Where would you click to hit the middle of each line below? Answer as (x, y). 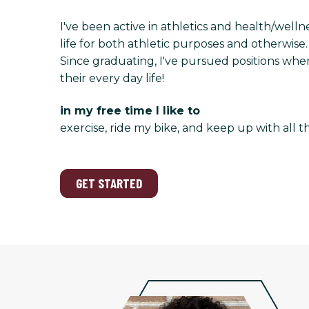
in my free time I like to (130, 111)
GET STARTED (109, 183)
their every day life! (112, 78)
